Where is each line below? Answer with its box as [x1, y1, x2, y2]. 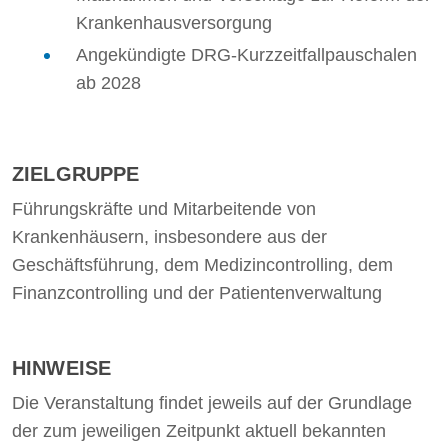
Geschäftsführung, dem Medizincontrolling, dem [12, 255, 393, 275]
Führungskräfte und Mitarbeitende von [12, 199, 316, 219]
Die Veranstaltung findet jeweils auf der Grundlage [12, 393, 412, 413]
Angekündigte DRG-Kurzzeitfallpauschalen [76, 45, 417, 65]
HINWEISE [12, 357, 112, 379]
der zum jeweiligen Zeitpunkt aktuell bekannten [12, 421, 386, 441]
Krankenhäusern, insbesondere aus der [12, 227, 327, 247]
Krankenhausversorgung [76, 13, 272, 33]
